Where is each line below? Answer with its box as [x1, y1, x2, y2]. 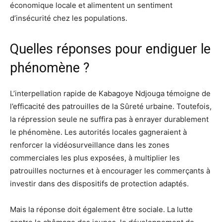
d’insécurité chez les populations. [10, 13, 127, 23]
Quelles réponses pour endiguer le [10, 41, 211, 57]
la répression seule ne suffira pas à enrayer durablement [10, 114, 209, 124]
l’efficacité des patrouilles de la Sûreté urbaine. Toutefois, [10, 101, 212, 111]
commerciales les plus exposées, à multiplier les [10, 153, 180, 163]
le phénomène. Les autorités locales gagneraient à [10, 127, 187, 137]
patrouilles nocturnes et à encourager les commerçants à [10, 166, 210, 175]
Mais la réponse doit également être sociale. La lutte [10, 204, 193, 214]
